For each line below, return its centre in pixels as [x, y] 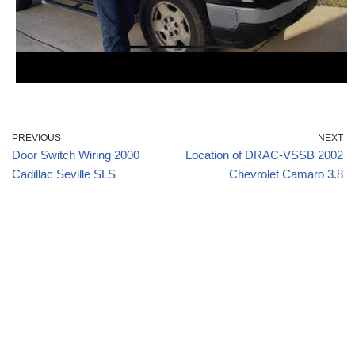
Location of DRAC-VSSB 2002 [264, 155]
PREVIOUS [36, 138]
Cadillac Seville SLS [64, 174]
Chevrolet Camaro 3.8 [286, 174]
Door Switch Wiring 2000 [76, 155]
